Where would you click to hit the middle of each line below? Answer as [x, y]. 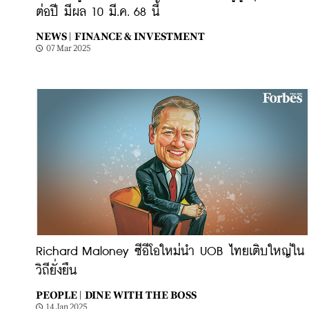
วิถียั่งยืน [56, 271]
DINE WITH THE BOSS [141, 295]
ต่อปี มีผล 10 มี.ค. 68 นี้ [98, 12]
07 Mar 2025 [69, 48]
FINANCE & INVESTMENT [140, 36]
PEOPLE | [59, 295]
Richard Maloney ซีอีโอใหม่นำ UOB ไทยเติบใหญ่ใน [170, 252]
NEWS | [53, 36]
